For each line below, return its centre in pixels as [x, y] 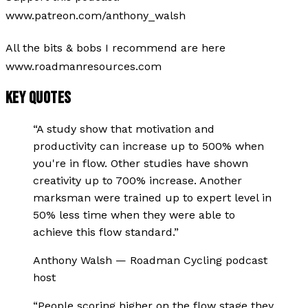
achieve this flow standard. [103, 232]
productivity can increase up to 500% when [148, 146]
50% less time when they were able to [134, 214]
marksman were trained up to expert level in [152, 197]
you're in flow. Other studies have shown [141, 163]
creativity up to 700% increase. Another [137, 180]
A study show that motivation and [125, 129]
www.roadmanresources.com [84, 66]
